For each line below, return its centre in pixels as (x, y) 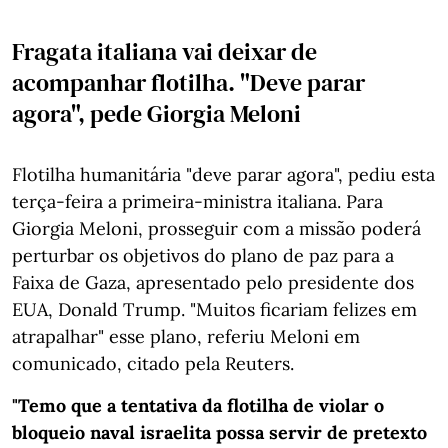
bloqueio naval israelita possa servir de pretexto (219, 433)
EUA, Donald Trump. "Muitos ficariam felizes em (214, 310)
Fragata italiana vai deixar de (164, 52)
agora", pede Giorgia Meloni (156, 114)
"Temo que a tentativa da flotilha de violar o (198, 406)
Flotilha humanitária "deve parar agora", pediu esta (223, 175)
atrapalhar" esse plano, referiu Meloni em (186, 337)
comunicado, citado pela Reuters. (153, 364)
